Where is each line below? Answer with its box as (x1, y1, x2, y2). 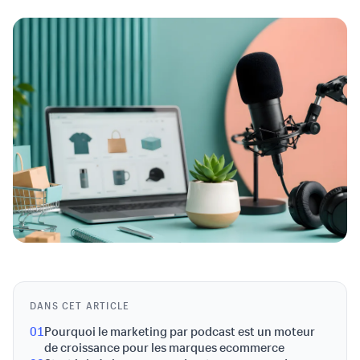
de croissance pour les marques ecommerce (44, 339, 284, 355)
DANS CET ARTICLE (30, 299, 130, 312)
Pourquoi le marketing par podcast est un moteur (44, 323, 315, 339)
